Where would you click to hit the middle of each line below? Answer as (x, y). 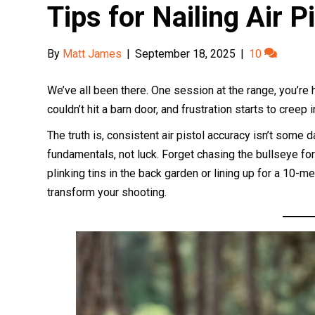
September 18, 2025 (186, 53)
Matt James (92, 53)
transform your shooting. (107, 192)
